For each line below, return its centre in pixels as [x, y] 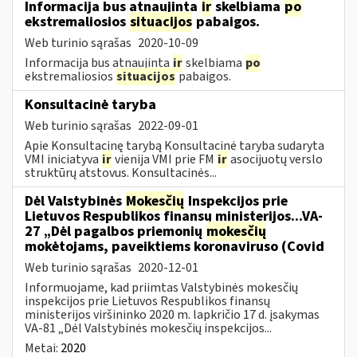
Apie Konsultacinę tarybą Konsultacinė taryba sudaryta [175, 145]
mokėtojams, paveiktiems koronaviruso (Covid [175, 246]
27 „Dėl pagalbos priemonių [115, 231]
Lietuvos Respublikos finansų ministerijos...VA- [174, 216]
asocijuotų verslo [275, 159]
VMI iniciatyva [63, 159]
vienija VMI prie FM [165, 159]
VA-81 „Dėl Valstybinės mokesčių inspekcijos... [148, 328]
